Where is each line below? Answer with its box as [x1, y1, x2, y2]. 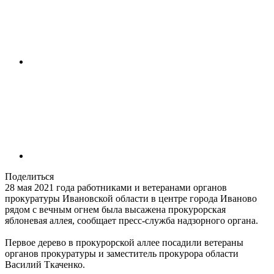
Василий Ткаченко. [5, 259, 85, 270]
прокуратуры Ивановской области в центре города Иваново [5, 193, 257, 204]
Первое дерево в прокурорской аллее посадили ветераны [5, 237, 243, 248]
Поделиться [5, 171, 54, 182]
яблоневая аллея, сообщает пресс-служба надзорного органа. [5, 215, 258, 226]
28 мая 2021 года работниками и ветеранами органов [5, 182, 227, 193]
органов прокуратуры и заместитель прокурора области [5, 248, 239, 259]
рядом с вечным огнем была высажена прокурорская [5, 204, 226, 215]
